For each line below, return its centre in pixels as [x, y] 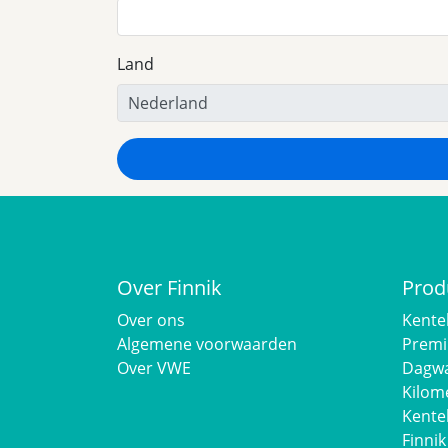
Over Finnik [169, 288]
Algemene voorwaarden [207, 344]
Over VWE [154, 368]
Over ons [151, 320]
